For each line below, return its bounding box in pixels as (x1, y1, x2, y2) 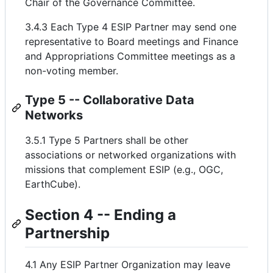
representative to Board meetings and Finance (25, 35, 238, 48)
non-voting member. (25, 64, 118, 77)
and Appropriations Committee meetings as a (25, 49, 235, 62)
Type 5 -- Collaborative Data (25, 92, 194, 107)
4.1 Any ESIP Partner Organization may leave (25, 258, 230, 271)
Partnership (25, 224, 110, 242)
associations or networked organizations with (25, 148, 236, 161)
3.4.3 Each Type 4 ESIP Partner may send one (25, 20, 236, 33)
